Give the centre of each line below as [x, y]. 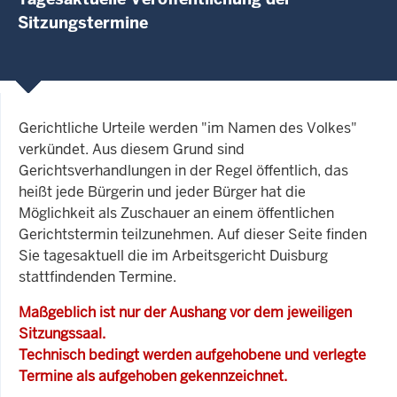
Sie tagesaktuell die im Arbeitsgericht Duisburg [173, 255]
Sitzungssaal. [62, 333]
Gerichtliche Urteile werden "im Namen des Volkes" [188, 128]
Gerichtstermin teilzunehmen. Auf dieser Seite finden [193, 234]
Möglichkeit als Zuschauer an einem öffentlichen [176, 213]
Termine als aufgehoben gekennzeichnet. [153, 376]
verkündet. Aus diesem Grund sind [132, 149]
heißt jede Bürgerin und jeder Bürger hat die [162, 191]
